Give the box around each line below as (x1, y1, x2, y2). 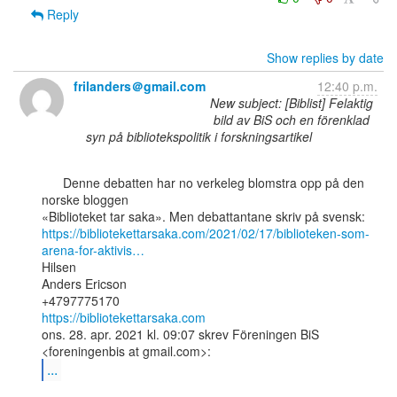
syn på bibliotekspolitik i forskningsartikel (85, 128, 312, 145)
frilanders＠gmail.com (74, 77, 206, 95)
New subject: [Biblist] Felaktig (210, 94, 373, 112)
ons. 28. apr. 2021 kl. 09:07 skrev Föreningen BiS (42, 325, 319, 343)
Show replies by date (267, 49, 384, 66)
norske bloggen (42, 191, 128, 208)
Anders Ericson (42, 275, 127, 292)
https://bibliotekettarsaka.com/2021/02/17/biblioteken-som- (42, 224, 370, 242)
